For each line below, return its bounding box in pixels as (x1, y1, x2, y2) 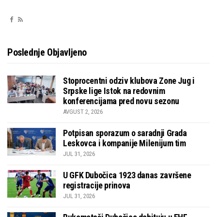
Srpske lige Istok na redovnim (63, 86, 165, 96)
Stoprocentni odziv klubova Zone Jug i (63, 76, 195, 86)
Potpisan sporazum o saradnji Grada (63, 128, 187, 139)
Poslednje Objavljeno (7, 46, 87, 59)
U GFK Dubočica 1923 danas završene (63, 170, 191, 181)
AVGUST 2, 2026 (63, 108, 103, 116)
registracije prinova (63, 180, 130, 191)
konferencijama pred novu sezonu (63, 96, 179, 107)
